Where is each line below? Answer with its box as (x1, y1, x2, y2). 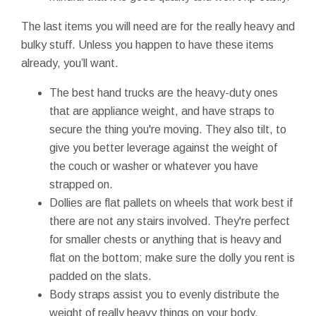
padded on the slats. (49, 269, 152, 282)
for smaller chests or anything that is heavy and (49, 233, 281, 245)
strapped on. (49, 178, 113, 190)
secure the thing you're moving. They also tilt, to (49, 123, 286, 135)
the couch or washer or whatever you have (49, 159, 258, 172)
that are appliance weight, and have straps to (49, 104, 274, 117)
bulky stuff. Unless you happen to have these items (21, 38, 274, 51)
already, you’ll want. (21, 56, 119, 69)
